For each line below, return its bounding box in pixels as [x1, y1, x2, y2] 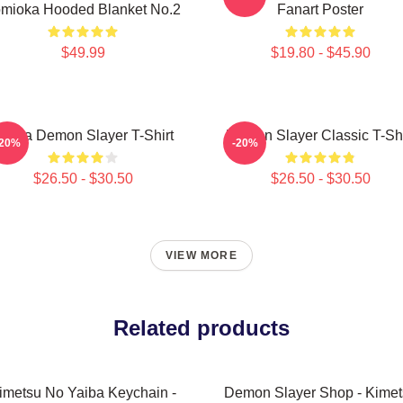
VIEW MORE [166, 249, 237, 262]
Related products [113, 316, 290, 340]
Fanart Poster [277, 2, 363, 17]
